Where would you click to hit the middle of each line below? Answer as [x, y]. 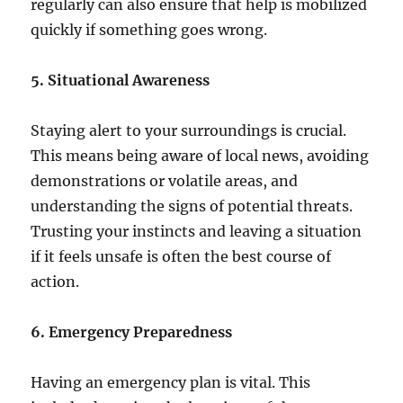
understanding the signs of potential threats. [192, 206]
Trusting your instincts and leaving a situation [197, 231]
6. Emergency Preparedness [132, 331]
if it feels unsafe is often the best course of [181, 256]
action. [55, 281]
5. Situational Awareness [121, 80]
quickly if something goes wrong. [149, 29]
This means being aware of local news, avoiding [200, 155]
